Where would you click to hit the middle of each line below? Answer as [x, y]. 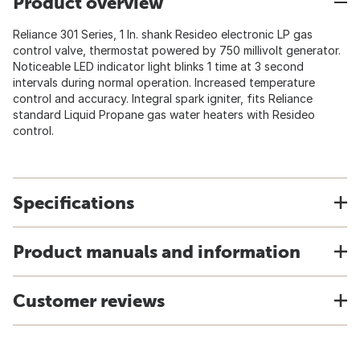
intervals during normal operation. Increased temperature [164, 82]
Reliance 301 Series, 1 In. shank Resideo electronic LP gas [163, 34]
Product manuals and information [157, 252]
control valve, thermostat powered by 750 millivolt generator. [177, 50]
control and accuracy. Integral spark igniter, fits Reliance [163, 98]
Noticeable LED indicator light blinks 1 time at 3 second [158, 66]
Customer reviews [89, 301]
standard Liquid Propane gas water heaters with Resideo [164, 115]
